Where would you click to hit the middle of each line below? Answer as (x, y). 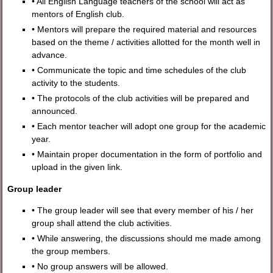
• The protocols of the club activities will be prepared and (141, 98)
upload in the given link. (77, 167)
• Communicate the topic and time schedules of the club (139, 70)
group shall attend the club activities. (102, 223)
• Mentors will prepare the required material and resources (144, 30)
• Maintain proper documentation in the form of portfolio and (147, 154)
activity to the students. (76, 83)
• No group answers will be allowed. (100, 267)
